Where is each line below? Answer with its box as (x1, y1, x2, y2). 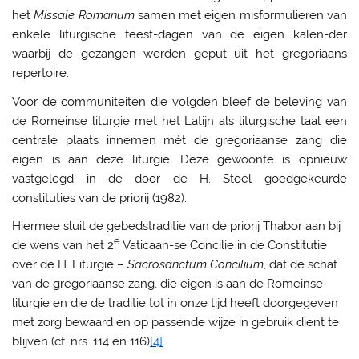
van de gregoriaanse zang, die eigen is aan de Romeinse (12, 276, 324, 292)
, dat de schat (264, 257, 338, 272)
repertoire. (12, 66, 70, 81)
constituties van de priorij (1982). (12, 190, 188, 205)
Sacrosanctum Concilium (127, 257, 264, 272)
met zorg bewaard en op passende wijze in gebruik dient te (12, 315, 340, 330)
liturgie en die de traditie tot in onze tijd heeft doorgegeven (12, 296, 339, 311)
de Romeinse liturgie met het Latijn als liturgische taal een (12, 113, 347, 128)
